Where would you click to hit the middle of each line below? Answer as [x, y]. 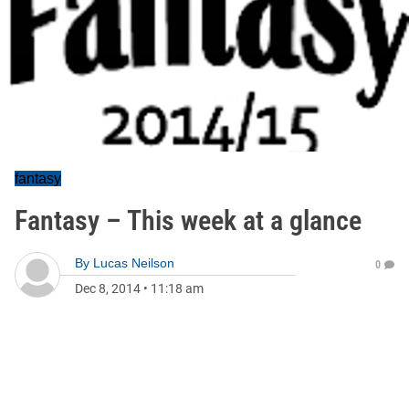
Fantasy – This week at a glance [188, 220]
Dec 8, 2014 [108, 288]
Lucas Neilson [134, 263]
